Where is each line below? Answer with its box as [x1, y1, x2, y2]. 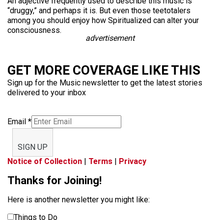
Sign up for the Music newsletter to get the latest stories [7, 78, 202, 87]
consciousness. [7, 26, 61, 35]
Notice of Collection [7, 157, 82, 166]
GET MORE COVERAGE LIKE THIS [7, 63, 200, 78]
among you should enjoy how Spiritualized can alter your [7, 16, 199, 25]
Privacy [119, 157, 146, 166]
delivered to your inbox [7, 88, 86, 97]
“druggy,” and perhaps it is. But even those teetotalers [7, 6, 191, 15]
